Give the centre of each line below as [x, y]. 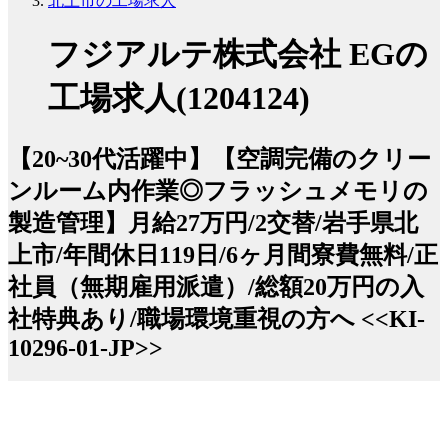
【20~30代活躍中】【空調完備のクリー [219, 158]
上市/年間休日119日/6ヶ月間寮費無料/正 [223, 254]
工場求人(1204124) [179, 98]
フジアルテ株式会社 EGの [238, 54]
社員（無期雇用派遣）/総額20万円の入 [216, 286]
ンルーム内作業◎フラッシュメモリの [218, 190]
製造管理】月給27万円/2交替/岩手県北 [213, 222]
